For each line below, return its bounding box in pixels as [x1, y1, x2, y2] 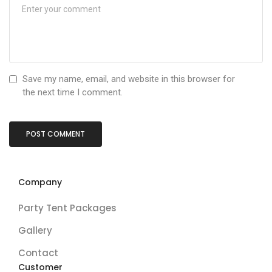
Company [18, 175, 62, 188]
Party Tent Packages [18, 201, 117, 214]
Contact [18, 246, 58, 259]
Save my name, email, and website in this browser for [22, 73, 235, 84]
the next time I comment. [22, 86, 123, 98]
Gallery [18, 223, 52, 237]
